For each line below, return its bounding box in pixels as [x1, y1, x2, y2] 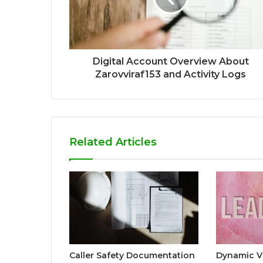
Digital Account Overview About [92, 55, 249, 67]
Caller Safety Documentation [69, 249, 195, 261]
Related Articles [69, 135, 157, 149]
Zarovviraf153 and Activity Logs [95, 68, 246, 80]
